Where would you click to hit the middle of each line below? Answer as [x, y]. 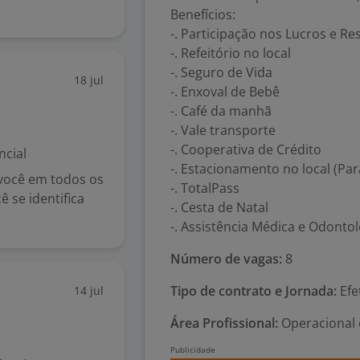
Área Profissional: [224, 323]
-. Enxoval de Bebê [225, 92]
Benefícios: [203, 14]
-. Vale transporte [223, 130]
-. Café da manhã [221, 111]
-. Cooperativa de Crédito [246, 149]
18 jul [89, 80]
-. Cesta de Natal [219, 207]
